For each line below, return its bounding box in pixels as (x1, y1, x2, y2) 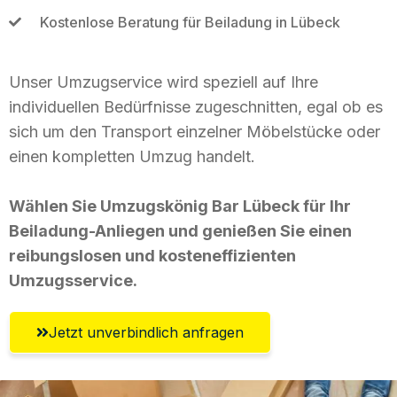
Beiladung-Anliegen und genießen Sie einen (9, 221, 352, 240)
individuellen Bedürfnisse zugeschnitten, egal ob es (9, 97, 383, 116)
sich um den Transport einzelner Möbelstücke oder (9, 121, 380, 141)
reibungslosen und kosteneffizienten (9, 245, 296, 265)
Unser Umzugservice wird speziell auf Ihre (9, 72, 318, 91)
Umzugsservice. (9, 270, 137, 290)
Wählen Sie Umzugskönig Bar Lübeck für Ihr (9, 196, 351, 215)
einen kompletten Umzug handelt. (9, 146, 255, 166)
